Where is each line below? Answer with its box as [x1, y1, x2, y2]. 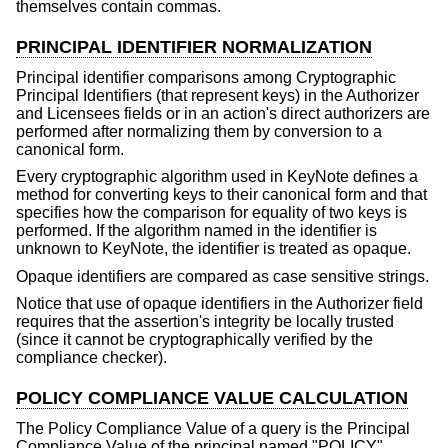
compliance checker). [16, 349, 167, 367]
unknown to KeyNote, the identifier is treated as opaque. [16, 240, 411, 258]
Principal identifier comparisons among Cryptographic [16, 68, 396, 86]
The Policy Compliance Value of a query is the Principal [16, 420, 410, 438]
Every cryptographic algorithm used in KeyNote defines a [16, 168, 418, 186]
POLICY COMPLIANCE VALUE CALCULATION [16, 388, 408, 409]
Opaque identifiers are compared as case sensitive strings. [16, 267, 429, 285]
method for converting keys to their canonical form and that [16, 186, 427, 204]
